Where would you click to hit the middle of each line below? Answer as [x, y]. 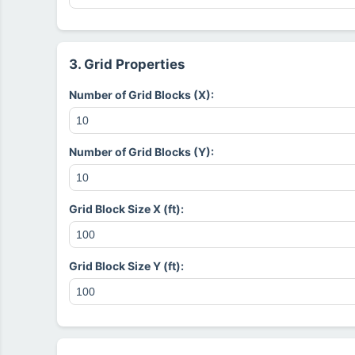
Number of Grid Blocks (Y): [141, 152]
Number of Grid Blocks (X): [141, 95]
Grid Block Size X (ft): [126, 209]
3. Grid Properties [127, 64]
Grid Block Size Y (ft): [126, 266]
